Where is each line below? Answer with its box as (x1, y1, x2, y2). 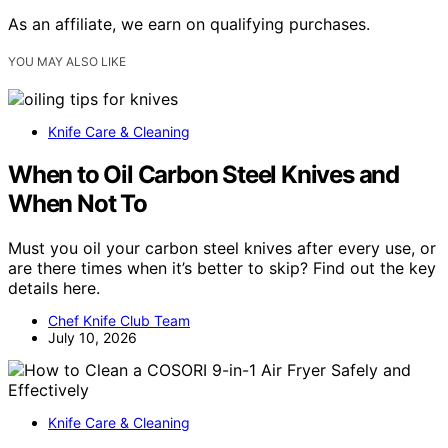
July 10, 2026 (48, 328, 137, 346)
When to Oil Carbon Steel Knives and (8, 159, 399, 189)
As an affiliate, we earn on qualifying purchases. (8, 13, 370, 34)
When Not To (8, 188, 147, 218)
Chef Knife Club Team (48, 311, 190, 329)
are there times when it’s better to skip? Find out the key (8, 257, 436, 278)
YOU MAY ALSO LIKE (8, 53, 126, 69)
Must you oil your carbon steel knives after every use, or (8, 237, 436, 258)
